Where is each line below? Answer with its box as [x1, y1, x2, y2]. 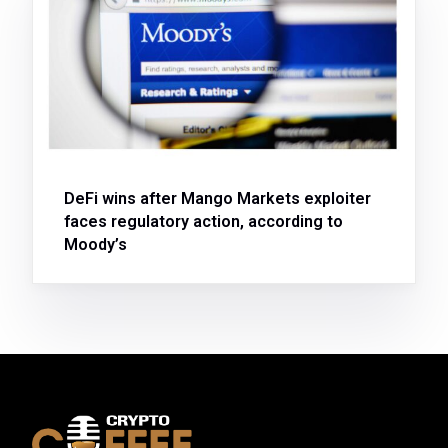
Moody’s [63, 234, 127, 254]
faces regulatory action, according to [63, 211, 343, 231]
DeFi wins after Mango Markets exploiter [63, 188, 371, 208]
